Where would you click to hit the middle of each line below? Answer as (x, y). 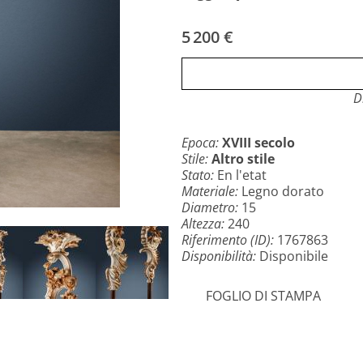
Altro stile (243, 159)
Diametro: (211, 207)
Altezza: (205, 224)
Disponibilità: (220, 256)
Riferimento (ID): (229, 240)
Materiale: (211, 191)
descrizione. (218, 27)
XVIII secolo (258, 143)
